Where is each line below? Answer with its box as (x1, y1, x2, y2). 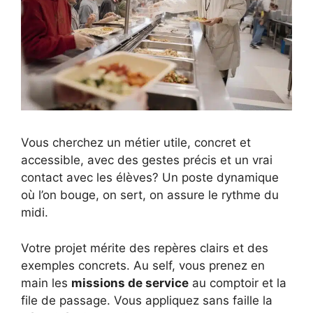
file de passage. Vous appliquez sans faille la (21, 293, 272, 307)
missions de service (71, 275, 189, 290)
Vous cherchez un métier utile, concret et (21, 136, 251, 150)
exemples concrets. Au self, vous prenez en (21, 258, 265, 272)
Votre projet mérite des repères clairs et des (21, 240, 268, 255)
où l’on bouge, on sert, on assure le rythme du (21, 188, 279, 203)
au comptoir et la (189, 275, 286, 290)
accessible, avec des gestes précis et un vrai (21, 153, 272, 168)
